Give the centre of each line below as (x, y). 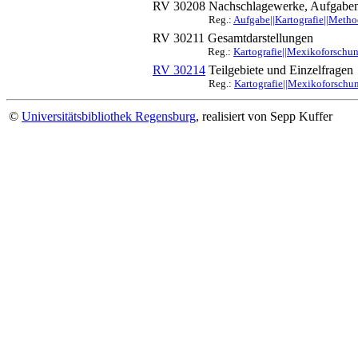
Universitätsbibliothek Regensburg (109, 116)
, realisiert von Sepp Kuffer (264, 116)
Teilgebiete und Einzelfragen (281, 70)
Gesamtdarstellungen (261, 38)
